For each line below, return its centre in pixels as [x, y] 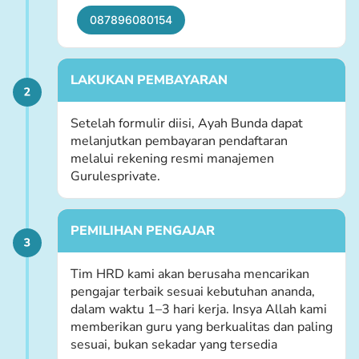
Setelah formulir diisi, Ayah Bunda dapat [187, 124]
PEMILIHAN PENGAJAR [143, 231]
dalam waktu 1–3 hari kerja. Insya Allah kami [199, 310]
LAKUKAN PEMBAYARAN [149, 81]
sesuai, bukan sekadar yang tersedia [174, 345]
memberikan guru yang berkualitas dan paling [202, 327]
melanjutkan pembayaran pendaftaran [179, 141]
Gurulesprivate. [115, 177]
